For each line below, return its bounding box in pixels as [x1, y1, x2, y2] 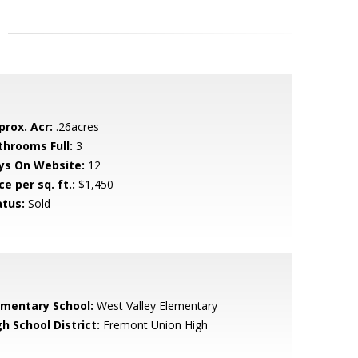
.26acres [52, 119, 99, 134]
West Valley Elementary [93, 298, 217, 313]
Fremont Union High [99, 317, 208, 332]
